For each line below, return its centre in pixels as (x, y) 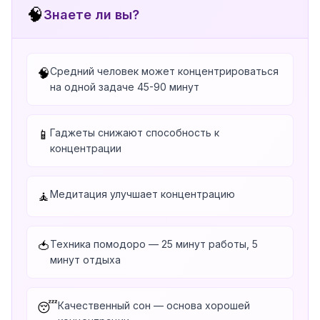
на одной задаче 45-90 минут (125, 87)
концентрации (86, 148)
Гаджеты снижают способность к (135, 132)
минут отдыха (85, 260)
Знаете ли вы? (91, 15)
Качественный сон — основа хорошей (154, 305)
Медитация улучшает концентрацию (142, 194)
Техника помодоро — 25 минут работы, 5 (154, 244)
